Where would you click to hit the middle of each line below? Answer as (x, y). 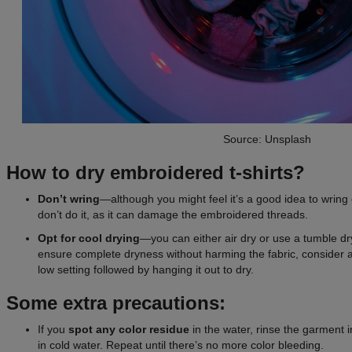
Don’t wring (69, 198)
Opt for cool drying (89, 238)
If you (53, 329)
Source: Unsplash (267, 139)
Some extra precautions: (116, 302)
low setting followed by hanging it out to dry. (146, 269)
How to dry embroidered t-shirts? (156, 172)
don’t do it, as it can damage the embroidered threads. (173, 214)
